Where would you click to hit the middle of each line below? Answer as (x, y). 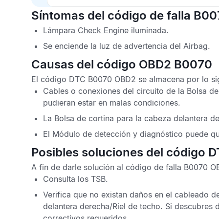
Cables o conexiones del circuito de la (114, 91)
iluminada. (149, 30)
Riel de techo (136, 206)
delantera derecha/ (78, 206)
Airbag (196, 46)
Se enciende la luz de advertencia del (113, 46)
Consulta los (67, 179)
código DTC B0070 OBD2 (88, 79)
